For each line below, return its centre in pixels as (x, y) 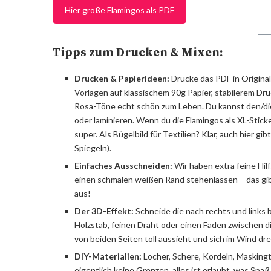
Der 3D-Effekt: (104, 211)
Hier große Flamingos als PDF (119, 10)
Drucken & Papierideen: (122, 78)
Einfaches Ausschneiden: (123, 165)
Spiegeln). (93, 148)
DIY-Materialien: (108, 256)
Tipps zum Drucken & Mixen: (138, 53)
